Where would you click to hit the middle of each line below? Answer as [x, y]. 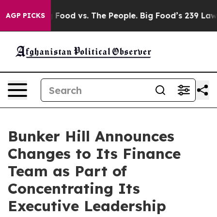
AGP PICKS [25, 15]
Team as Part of [67, 171]
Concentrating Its [74, 188]
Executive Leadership [87, 206]
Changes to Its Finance [94, 154]
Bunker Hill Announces [91, 136]
